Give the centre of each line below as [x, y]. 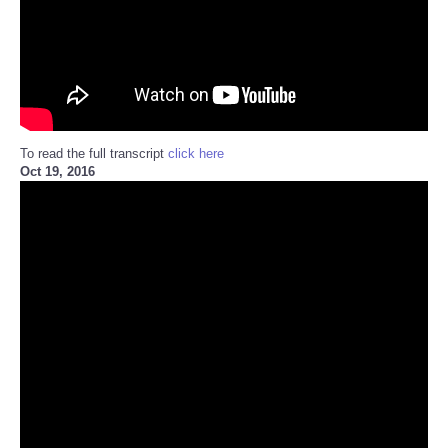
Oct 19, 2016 [57, 171]
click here [196, 153]
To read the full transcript [94, 153]
